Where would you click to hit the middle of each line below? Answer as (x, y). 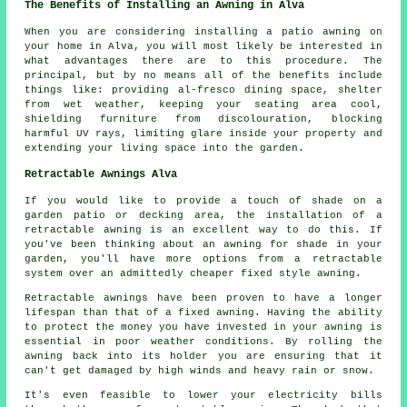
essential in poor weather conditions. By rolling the (203, 342)
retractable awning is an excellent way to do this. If (203, 230)
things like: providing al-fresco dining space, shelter (203, 90)
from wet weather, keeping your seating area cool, (203, 105)
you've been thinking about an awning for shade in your (203, 245)
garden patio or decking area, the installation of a (203, 216)
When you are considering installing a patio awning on (203, 32)
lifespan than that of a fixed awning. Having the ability (203, 313)
